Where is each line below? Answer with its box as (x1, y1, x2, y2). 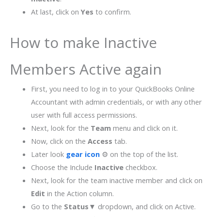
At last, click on (31, 7, 81, 17)
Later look (31, 149, 66, 159)
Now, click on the (31, 136, 88, 146)
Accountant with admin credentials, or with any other (31, 97, 202, 107)
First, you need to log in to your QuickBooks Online (31, 84, 195, 94)
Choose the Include (31, 162, 94, 172)
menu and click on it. (110, 123, 178, 133)
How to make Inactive (10, 32, 157, 53)
